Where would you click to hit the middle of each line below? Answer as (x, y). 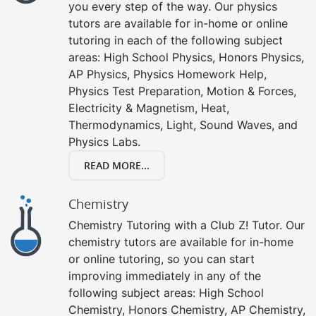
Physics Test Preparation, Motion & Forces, (182, 91)
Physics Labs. (104, 141)
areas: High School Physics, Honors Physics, (186, 57)
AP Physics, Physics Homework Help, (168, 74)
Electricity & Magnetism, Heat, (149, 108)
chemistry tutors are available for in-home (181, 242)
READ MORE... (117, 165)
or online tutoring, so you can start (162, 259)
